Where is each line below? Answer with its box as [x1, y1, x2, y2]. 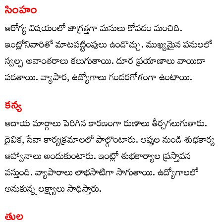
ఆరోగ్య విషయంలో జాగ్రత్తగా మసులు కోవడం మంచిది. [5, 20, 182, 40]
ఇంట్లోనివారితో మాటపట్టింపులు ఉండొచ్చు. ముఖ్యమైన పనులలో [5, 37, 212, 56]
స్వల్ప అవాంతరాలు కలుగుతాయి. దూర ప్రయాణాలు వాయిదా [5, 53, 206, 73]
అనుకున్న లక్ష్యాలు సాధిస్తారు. [5, 181, 102, 201]
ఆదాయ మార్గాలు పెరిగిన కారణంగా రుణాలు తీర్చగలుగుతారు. [5, 115, 207, 135]
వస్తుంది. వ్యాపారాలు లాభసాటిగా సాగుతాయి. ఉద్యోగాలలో [5, 165, 198, 184]
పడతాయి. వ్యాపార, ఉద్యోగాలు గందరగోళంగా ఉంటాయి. [5, 69, 192, 89]
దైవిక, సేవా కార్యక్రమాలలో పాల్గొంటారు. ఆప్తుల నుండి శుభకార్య [5, 132, 215, 152]
